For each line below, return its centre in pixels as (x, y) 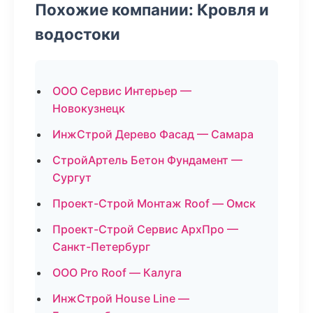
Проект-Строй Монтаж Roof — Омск (154, 203)
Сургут (72, 177)
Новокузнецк (89, 108)
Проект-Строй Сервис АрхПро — (145, 229)
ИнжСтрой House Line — (121, 298)
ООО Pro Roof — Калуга (117, 272)
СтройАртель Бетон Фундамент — (147, 160)
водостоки (78, 34)
